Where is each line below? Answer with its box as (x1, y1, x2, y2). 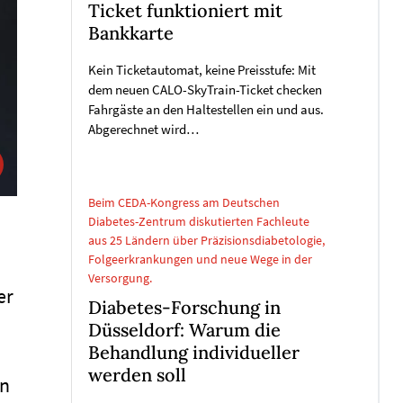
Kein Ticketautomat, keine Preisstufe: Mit (88, 62, 316, 79)
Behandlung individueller (88, 341, 300, 363)
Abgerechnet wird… (88, 121, 199, 139)
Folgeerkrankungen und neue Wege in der (88, 251, 312, 267)
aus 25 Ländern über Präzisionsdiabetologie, (88, 232, 325, 248)
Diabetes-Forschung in (88, 296, 281, 318)
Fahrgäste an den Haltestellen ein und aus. (88, 102, 324, 119)
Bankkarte (88, 22, 174, 45)
